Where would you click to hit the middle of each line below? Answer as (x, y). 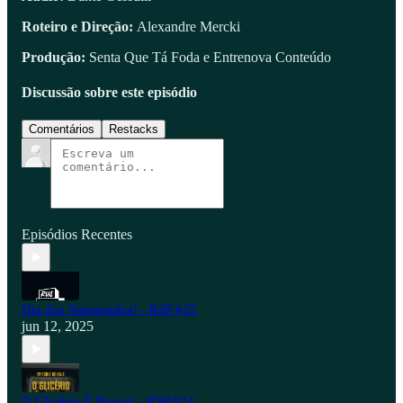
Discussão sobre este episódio (109, 93)
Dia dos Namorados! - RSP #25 (109, 310)
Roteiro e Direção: (79, 26)
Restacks (134, 130)
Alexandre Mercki (188, 26)
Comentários (62, 130)
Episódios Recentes (77, 235)
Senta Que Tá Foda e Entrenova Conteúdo (210, 57)
